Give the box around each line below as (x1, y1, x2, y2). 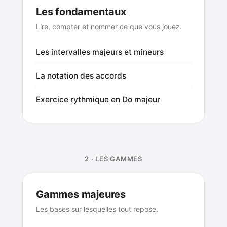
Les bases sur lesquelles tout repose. (36, 204, 158, 213)
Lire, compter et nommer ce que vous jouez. (36, 22, 182, 31)
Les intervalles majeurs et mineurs (36, 47, 164, 57)
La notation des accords (36, 70, 126, 81)
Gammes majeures (36, 187, 126, 200)
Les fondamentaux (36, 5, 126, 18)
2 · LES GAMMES (85, 154, 142, 163)
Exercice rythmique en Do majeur (36, 94, 160, 104)
